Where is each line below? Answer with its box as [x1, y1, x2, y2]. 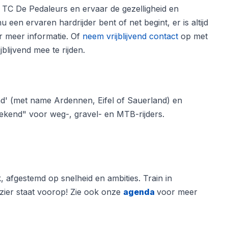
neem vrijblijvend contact [82, 31, 178, 41]
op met [178, 31, 208, 41]
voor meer [157, 187, 197, 197]
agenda [123, 187, 155, 197]
